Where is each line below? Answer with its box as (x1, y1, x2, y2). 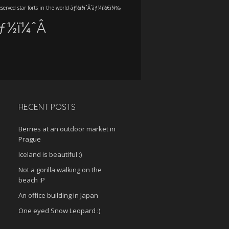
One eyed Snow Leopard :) (18, 206, 100, 215)
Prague (18, 134, 41, 144)
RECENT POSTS (18, 102, 76, 112)
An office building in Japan (18, 191, 98, 200)
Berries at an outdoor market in (18, 124, 116, 133)
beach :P (18, 175, 45, 185)
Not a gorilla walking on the (18, 165, 102, 174)
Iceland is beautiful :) (18, 150, 82, 159)
